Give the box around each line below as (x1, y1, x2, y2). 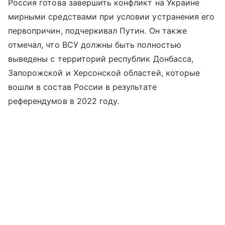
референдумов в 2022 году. (8, 96, 120, 106)
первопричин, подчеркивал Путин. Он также (8, 26, 187, 36)
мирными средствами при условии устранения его (8, 12, 215, 22)
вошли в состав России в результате (8, 82, 157, 92)
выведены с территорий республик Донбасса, (8, 54, 193, 64)
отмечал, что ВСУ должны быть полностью (8, 40, 181, 50)
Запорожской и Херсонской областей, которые (8, 68, 200, 78)
